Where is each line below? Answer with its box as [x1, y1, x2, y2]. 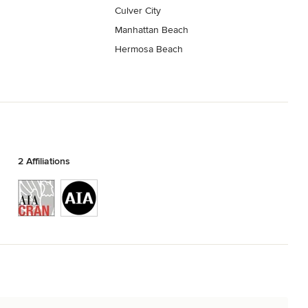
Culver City [115, 5, 162, 17]
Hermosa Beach [115, 43, 184, 56]
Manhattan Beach [115, 24, 189, 36]
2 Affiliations [17, 155, 70, 167]
